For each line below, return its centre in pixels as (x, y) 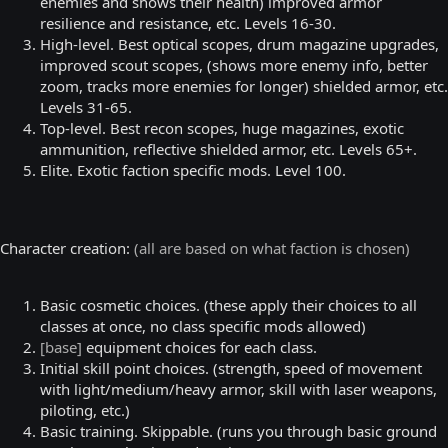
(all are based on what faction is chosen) (272, 247)
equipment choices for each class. (199, 346)
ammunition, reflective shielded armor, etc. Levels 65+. (228, 148)
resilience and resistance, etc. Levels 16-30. (188, 22)
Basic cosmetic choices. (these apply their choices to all (228, 304)
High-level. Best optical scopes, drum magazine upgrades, (239, 43)
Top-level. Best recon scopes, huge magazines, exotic (222, 127)
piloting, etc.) (85, 409)
